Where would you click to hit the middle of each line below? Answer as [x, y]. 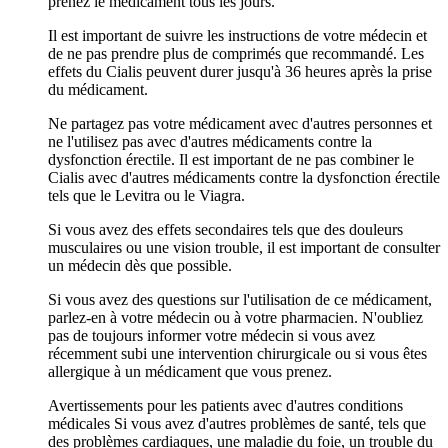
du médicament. [98, 90]
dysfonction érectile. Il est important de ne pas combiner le [231, 160]
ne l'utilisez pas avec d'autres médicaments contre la [210, 142]
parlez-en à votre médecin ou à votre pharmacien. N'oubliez [235, 318]
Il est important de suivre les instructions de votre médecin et [237, 36]
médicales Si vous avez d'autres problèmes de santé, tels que [237, 424]
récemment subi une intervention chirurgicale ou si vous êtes [237, 354]
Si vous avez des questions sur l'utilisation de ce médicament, [240, 300]
